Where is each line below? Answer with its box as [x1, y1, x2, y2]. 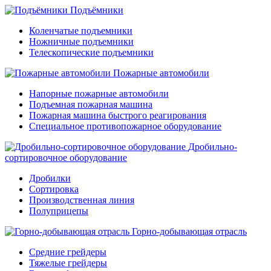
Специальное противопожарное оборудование [29, 121, 221, 131]
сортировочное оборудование [5, 152, 127, 163]
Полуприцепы [29, 206, 88, 216]
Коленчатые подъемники [29, 25, 132, 36]
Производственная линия [29, 195, 134, 205]
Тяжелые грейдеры [29, 258, 107, 268]
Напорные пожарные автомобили [29, 88, 169, 99]
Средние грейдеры [29, 247, 106, 257]
